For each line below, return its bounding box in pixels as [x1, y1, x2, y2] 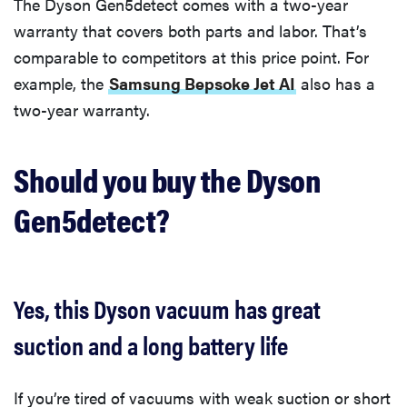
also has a [296, 71, 375, 94]
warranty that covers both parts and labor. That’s [14, 18, 367, 42]
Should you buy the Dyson [14, 154, 321, 203]
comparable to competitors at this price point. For [14, 45, 369, 68]
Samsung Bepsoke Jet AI [109, 71, 295, 94]
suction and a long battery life [14, 325, 288, 362]
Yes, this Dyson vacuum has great [14, 289, 321, 326]
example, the [14, 71, 108, 94]
